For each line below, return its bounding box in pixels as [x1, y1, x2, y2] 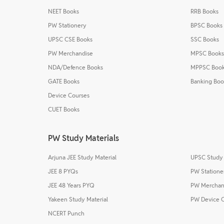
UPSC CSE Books [48, 35, 92, 43]
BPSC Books [190, 21, 222, 29]
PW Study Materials [48, 132, 119, 143]
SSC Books [190, 35, 219, 43]
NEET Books [48, 7, 79, 15]
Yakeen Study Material [48, 195, 108, 203]
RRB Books [190, 7, 218, 15]
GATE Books [48, 77, 79, 85]
